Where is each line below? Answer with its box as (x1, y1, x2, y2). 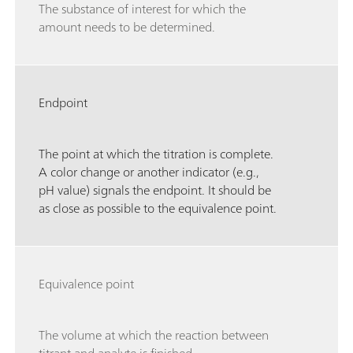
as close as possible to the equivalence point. (39, 197, 277, 220)
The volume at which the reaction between (39, 324, 269, 347)
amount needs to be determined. (39, 16, 215, 39)
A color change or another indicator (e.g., (39, 161, 259, 184)
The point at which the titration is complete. (39, 143, 273, 165)
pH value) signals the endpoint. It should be (39, 179, 271, 202)
